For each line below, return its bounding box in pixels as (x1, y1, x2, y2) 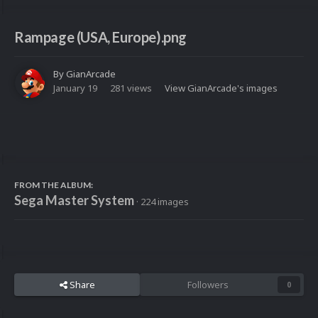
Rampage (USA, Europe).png (14, 28, 187, 46)
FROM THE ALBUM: (14, 180, 93, 191)
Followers (187, 278, 229, 292)
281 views (110, 82, 152, 95)
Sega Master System (14, 192, 134, 209)
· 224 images (136, 195, 189, 209)
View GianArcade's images (165, 82, 278, 95)
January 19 (53, 82, 97, 95)
